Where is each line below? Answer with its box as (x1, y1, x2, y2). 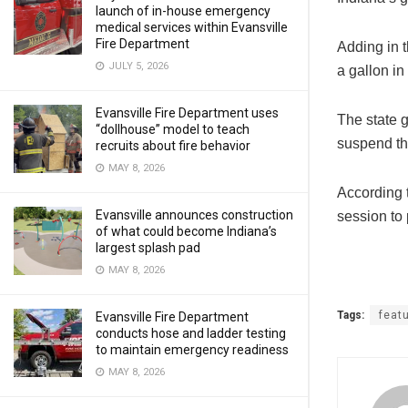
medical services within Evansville (96, 20, 288, 35)
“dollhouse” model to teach (96, 122, 250, 137)
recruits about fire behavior (96, 138, 250, 153)
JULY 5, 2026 (106, 60, 168, 72)
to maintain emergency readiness (96, 342, 289, 357)
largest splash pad (96, 240, 200, 255)
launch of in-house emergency (96, 4, 270, 18)
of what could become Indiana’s (96, 224, 277, 239)
